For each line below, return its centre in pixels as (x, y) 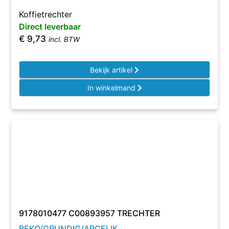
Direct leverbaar (50, 27)
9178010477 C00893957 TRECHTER (90, 213)
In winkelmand (112, 88)
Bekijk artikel (112, 70)
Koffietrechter (46, 14)
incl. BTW (64, 39)
